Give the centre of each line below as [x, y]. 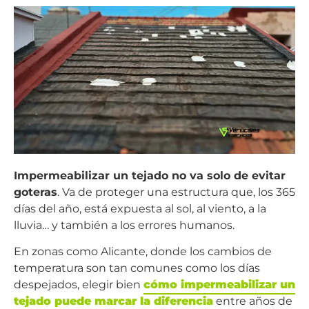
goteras [36, 192]
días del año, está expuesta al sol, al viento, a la [140, 209]
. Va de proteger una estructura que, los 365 [176, 192]
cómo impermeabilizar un [219, 285]
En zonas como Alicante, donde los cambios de [143, 252]
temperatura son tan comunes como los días [137, 268]
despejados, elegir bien [79, 285]
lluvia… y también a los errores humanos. [124, 226]
